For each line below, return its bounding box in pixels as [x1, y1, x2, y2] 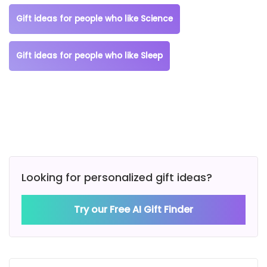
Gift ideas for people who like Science [16, 13, 173, 25]
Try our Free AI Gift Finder [74, 203, 193, 217]
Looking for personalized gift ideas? [21, 170, 212, 185]
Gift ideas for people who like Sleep [16, 50, 163, 62]
